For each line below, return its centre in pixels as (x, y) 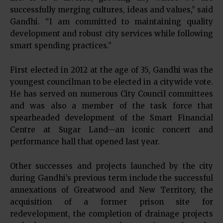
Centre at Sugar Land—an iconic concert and (111, 130)
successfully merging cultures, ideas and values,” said (111, 10)
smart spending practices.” (61, 46)
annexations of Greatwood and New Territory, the (111, 190)
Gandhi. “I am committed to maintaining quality (111, 22)
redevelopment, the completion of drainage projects (111, 214)
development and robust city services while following (111, 34)
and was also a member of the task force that (111, 106)
